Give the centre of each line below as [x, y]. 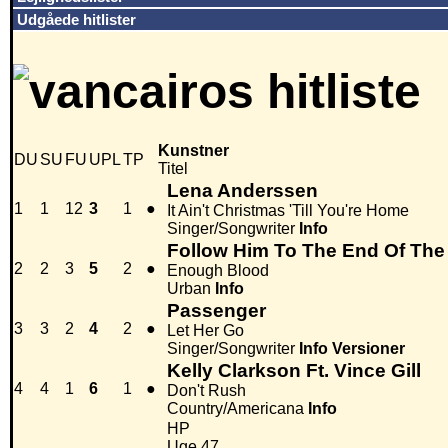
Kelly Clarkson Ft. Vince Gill [294, 371]
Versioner [368, 349]
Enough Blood [218, 271]
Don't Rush [206, 391]
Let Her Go [205, 331]
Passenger [216, 311]
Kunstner [193, 151]
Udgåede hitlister [76, 19]
